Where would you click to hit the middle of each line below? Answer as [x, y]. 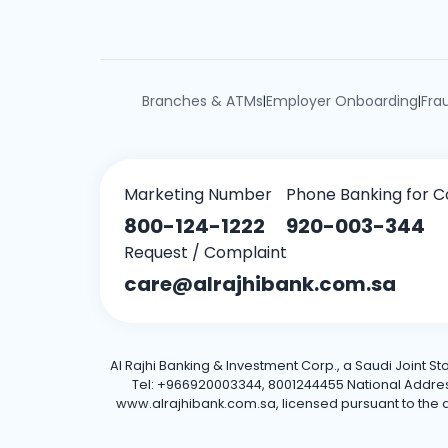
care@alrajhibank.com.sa [260, 283]
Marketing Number [198, 194]
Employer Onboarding [341, 100]
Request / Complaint [205, 252]
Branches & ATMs [202, 100]
